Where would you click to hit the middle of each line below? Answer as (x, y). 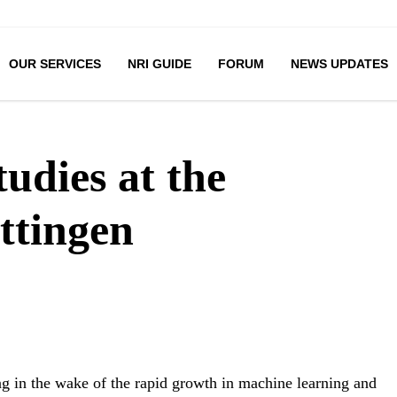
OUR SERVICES (54, 64)
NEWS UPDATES (339, 64)
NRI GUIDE (159, 64)
